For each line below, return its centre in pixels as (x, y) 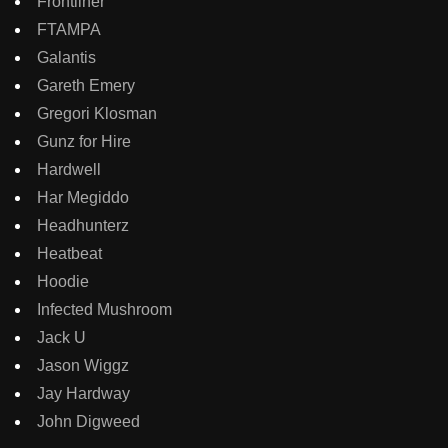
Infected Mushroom (104, 310)
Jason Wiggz (83, 366)
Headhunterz (83, 226)
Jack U (61, 338)
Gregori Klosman (97, 114)
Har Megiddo (83, 198)
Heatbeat (69, 254)
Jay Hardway (83, 394)
